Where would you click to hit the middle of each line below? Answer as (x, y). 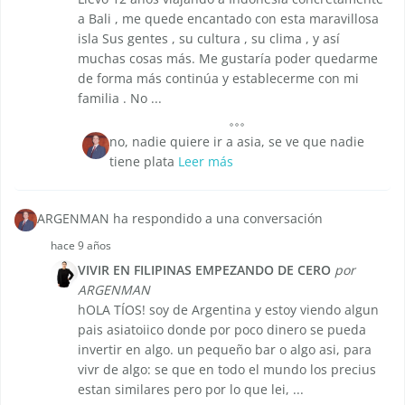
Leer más (206, 162)
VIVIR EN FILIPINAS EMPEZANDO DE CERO (204, 270)
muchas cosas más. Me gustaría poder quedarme (228, 59)
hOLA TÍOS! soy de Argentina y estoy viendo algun (228, 310)
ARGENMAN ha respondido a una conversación (180, 219)
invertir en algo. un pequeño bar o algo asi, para (225, 350)
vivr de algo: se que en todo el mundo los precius (227, 370)
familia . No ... (120, 99)
